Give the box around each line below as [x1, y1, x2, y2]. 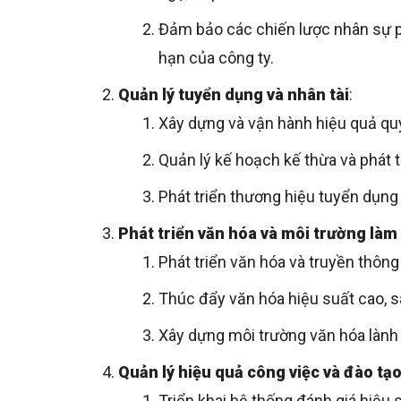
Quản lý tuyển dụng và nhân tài [118, 85, 349, 105]
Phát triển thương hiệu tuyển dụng [158, 187, 398, 207]
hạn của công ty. [158, 48, 274, 68]
